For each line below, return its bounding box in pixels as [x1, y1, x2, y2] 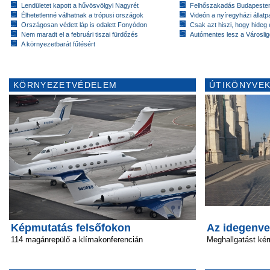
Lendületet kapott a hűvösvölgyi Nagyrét [21, 2, 139, 9]
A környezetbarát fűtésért [21, 40, 95, 48]
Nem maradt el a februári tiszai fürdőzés [21, 31, 138, 38]
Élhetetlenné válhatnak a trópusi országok [21, 11, 143, 19]
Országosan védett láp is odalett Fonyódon [21, 21, 147, 28]
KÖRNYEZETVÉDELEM [13, 80, 118, 90]
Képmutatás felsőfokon [11, 222, 131, 234]
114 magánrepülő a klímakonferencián [11, 235, 143, 244]
